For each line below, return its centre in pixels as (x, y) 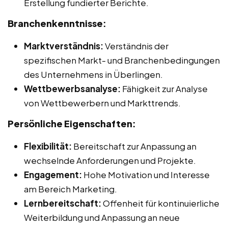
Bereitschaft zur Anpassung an (134, 146)
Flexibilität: (48, 146)
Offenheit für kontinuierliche (160, 203)
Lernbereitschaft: (63, 203)
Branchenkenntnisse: (57, 23)
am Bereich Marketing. (70, 189)
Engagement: (53, 174)
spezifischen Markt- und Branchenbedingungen (122, 60)
